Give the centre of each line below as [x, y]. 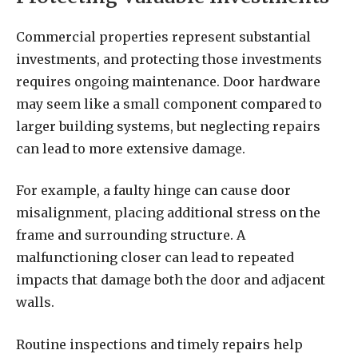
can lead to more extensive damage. [131, 148]
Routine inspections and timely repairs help [159, 344]
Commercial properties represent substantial [163, 36]
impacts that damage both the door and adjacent [171, 280]
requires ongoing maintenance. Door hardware [168, 81]
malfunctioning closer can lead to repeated [155, 258]
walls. [35, 302]
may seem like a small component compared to [169, 103]
